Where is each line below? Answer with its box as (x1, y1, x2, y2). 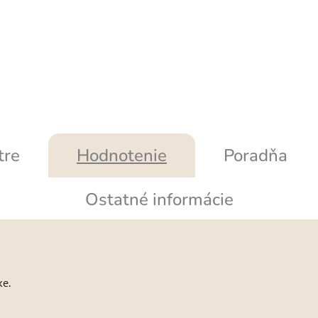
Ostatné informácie (84, 187, 234, 211)
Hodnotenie (77, 143, 167, 167)
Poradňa (224, 143, 287, 167)
